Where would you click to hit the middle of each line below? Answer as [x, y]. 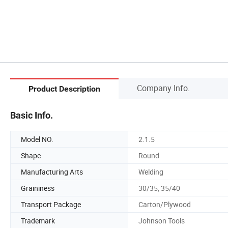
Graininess [38, 188]
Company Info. [163, 88]
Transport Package [51, 204]
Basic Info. [32, 115]
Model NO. [37, 139]
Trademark [38, 220]
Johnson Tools [162, 220]
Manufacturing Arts [52, 172]
